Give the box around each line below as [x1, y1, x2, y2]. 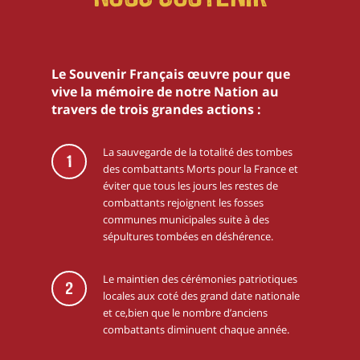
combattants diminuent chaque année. [103, 322, 289, 337]
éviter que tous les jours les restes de [103, 178, 278, 193]
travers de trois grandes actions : [51, 100, 261, 118]
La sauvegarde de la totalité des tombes [103, 145, 292, 159]
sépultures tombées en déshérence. [103, 229, 273, 243]
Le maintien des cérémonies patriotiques [103, 272, 297, 286]
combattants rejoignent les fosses [103, 195, 264, 210]
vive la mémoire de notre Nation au [51, 83, 279, 100]
